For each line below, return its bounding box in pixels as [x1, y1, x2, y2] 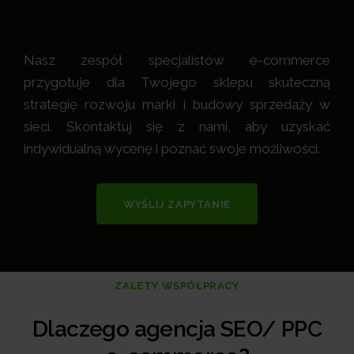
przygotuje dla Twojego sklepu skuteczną [24, 74, 330, 90]
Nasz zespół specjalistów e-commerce [24, 52, 330, 68]
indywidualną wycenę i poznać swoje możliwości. [24, 141, 320, 156]
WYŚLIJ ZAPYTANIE [123, 198, 231, 210]
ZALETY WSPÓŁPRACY [115, 280, 239, 292]
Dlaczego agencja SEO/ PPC [32, 316, 322, 342]
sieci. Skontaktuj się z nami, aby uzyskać [24, 119, 330, 134]
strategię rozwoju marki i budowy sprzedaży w [24, 96, 330, 112]
